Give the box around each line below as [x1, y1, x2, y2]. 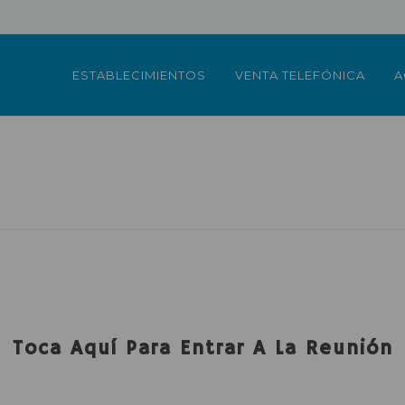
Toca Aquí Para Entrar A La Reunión [12, 336, 393, 362]
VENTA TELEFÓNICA [235, 68, 365, 82]
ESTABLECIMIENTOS [72, 68, 206, 82]
